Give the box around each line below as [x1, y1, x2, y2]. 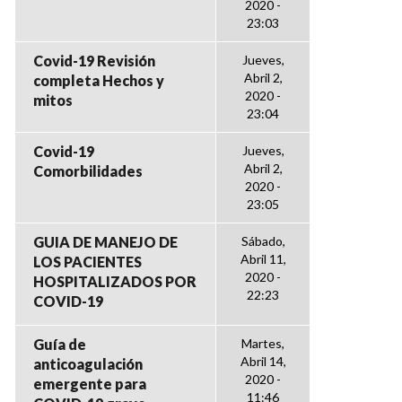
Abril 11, [240, 251, 286, 267]
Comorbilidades [33, 162, 143, 179]
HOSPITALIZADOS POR [33, 273, 197, 290]
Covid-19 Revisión [33, 52, 155, 69]
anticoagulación [33, 355, 143, 372]
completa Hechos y [33, 72, 164, 89]
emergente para [33, 375, 146, 392]
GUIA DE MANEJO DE [33, 233, 178, 250]
